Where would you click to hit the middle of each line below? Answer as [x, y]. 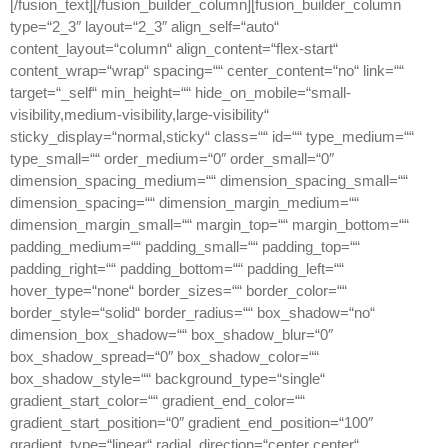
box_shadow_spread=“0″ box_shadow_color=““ [164, 357]
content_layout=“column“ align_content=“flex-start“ [174, 49]
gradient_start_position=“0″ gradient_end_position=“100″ [191, 423]
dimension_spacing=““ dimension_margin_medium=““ [184, 203]
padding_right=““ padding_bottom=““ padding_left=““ [177, 269]
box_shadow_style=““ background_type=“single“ [167, 379]
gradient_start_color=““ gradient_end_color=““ [157, 401]
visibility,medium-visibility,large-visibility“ [139, 115]
